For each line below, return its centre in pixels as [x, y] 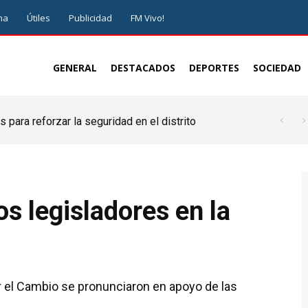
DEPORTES [214, 68]
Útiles [38, 18]
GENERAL [75, 68]
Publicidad [90, 18]
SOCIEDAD [277, 68]
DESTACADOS [143, 68]
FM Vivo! [147, 18]
